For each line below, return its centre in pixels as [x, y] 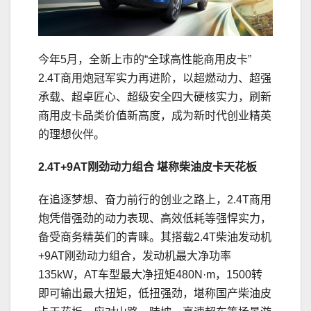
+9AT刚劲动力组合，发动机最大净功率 [135, 255]
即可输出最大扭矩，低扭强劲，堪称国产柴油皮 [155, 293]
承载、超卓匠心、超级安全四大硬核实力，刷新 [155, 96]
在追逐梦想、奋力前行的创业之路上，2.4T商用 [155, 199]
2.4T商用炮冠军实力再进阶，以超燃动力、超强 [155, 78]
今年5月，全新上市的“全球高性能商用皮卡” [145, 59]
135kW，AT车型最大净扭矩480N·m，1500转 [150, 274]
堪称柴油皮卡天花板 [207, 167]
